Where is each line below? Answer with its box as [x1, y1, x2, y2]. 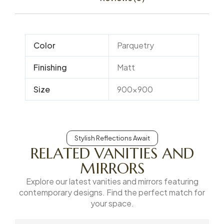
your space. [90, 198, 134, 209]
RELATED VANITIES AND [30, 144, 194, 163]
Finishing [33, 62, 67, 73]
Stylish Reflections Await [74, 134, 150, 142]
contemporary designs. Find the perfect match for [19, 187, 205, 198]
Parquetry [117, 40, 154, 51]
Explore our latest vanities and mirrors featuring [25, 176, 198, 187]
